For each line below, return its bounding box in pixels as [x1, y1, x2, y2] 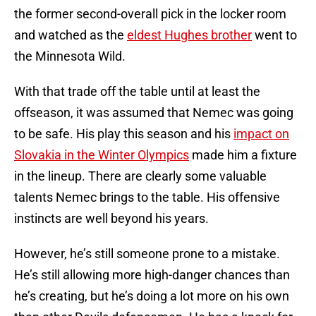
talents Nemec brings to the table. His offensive [14, 190, 280, 205]
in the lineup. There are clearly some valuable [14, 169, 267, 184]
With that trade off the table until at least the [14, 84, 260, 99]
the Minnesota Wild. [14, 49, 128, 64]
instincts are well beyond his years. [14, 211, 212, 226]
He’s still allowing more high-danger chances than [14, 267, 290, 283]
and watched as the [14, 28, 127, 43]
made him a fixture [189, 147, 297, 163]
